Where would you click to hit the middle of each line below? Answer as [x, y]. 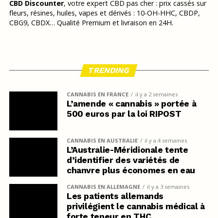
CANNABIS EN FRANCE [97, 94]
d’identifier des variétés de [123, 160]
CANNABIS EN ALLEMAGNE [103, 186]
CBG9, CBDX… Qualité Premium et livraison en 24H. [91, 22]
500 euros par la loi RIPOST [124, 114]
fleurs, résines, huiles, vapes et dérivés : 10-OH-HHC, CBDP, [104, 13]
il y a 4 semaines [165, 140]
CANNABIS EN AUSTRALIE [102, 140]
